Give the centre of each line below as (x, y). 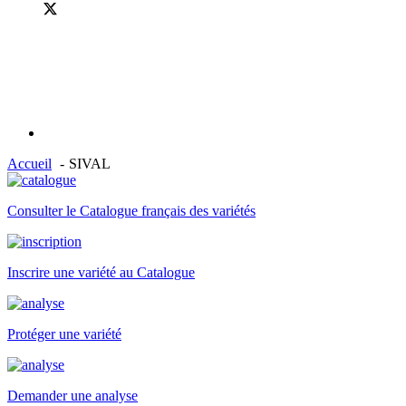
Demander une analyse (72, 396)
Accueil (29, 164)
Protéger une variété (64, 334)
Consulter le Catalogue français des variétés (131, 211)
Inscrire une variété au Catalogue (101, 272)
